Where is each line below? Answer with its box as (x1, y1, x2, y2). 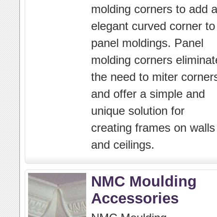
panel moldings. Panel (91, 36, 203, 49)
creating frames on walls (91, 121, 215, 134)
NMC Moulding (91, 173, 197, 189)
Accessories (91, 190, 179, 206)
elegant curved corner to (91, 19, 215, 32)
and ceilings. (91, 138, 155, 151)
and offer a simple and (91, 87, 205, 100)
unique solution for (91, 104, 185, 117)
